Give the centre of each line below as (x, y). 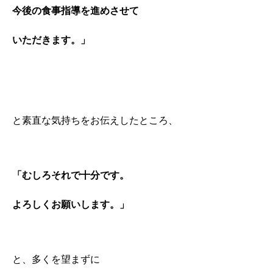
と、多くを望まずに (56, 259)
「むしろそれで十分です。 (71, 175)
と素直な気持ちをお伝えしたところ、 (95, 121)
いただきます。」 (51, 40)
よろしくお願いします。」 (71, 204)
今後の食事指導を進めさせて (76, 11)
